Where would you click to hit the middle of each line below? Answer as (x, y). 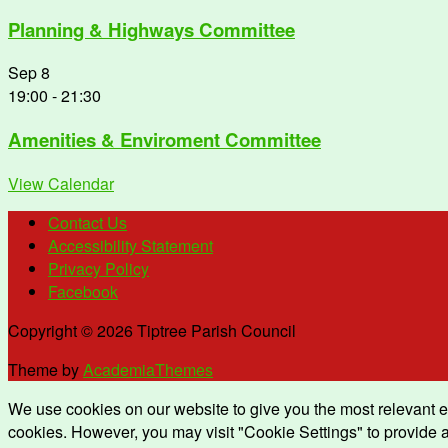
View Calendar (61, 183)
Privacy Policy (98, 268)
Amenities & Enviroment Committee (164, 140)
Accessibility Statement (130, 245)
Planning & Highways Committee (151, 29)
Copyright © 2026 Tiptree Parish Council (152, 330)
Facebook (83, 291)
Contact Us (87, 222)
